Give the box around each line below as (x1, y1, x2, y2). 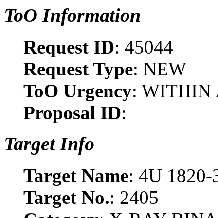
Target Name (23, 165, 128, 186)
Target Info (4, 133, 94, 155)
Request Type (23, 58, 133, 79)
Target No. (23, 187, 109, 208)
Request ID (23, 36, 114, 57)
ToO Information (4, 4, 141, 26)
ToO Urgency (23, 80, 132, 101)
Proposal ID (23, 102, 121, 123)
